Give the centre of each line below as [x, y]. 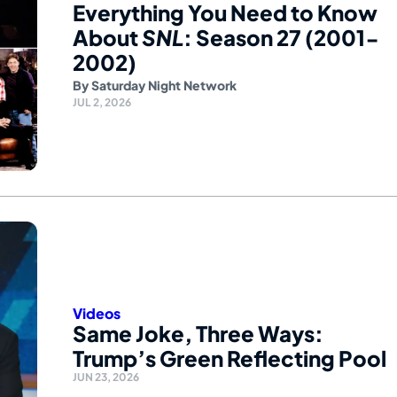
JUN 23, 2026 [106, 377]
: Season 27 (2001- [281, 37]
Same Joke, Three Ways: [198, 333]
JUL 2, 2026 [102, 102]
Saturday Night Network [164, 85]
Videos [97, 313]
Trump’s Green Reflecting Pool [230, 358]
